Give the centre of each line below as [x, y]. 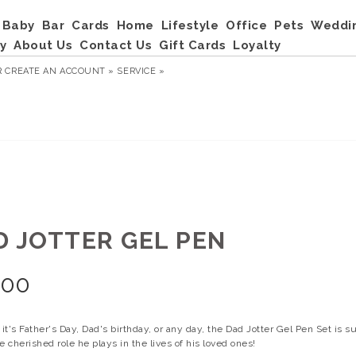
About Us [43, 45]
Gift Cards [192, 45]
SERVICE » [141, 71]
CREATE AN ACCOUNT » [60, 71]
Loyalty [257, 45]
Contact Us [116, 45]
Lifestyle [190, 25]
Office [246, 25]
